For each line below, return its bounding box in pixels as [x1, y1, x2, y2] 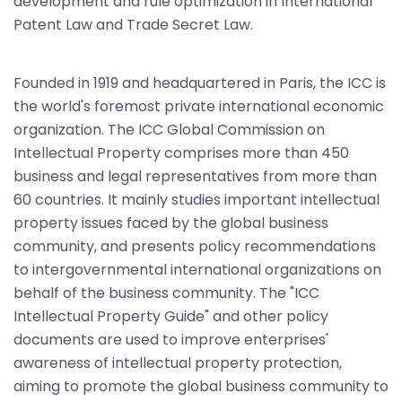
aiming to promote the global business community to [13, 375, 389, 397]
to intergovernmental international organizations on [13, 258, 381, 280]
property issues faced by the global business [13, 212, 328, 233]
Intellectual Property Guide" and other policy [13, 305, 328, 327]
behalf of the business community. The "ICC [13, 282, 319, 303]
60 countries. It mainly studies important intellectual [13, 188, 380, 210]
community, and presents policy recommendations [13, 235, 376, 257]
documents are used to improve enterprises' [13, 328, 328, 350]
